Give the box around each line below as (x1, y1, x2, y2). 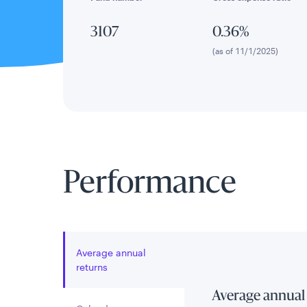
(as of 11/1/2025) (212, 46, 278, 56)
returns (76, 261, 108, 273)
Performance (63, 170, 236, 200)
